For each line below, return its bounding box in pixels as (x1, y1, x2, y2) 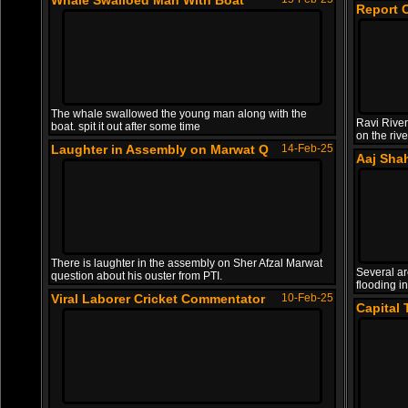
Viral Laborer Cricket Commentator (51, 291, 265, 306)
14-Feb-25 (281, 142, 333, 155)
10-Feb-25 (281, 291, 333, 304)
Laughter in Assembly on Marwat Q (51, 142, 269, 157)
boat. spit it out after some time (51, 120, 200, 133)
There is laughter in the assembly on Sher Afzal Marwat (51, 257, 322, 270)
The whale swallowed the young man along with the (51, 107, 307, 120)
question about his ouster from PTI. (51, 270, 222, 282)
